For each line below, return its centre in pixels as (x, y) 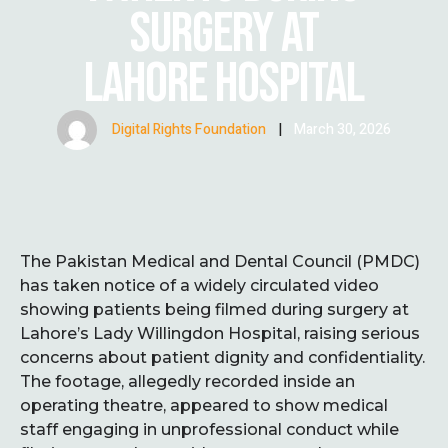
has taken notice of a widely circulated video (199, 285)
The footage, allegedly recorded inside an (187, 381)
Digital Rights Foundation (189, 130)
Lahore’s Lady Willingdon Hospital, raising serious (220, 333)
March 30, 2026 (342, 130)
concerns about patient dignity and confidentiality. (222, 357)
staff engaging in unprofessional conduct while (209, 429)
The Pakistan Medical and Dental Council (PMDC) (220, 261)
